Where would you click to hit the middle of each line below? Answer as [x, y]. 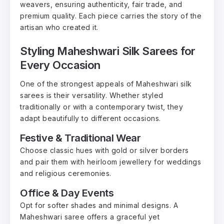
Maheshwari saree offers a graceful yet [90, 216]
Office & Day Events [67, 193]
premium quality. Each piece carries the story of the [111, 15]
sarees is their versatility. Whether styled [92, 95]
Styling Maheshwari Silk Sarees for [108, 51]
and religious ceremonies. [66, 173]
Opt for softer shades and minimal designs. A [99, 205]
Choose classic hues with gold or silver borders [104, 150]
